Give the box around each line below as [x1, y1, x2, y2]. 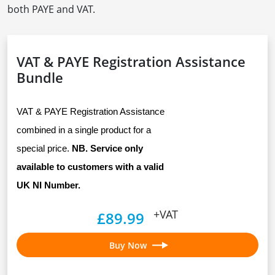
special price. [17, 144, 72, 154]
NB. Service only [72, 144, 143, 154]
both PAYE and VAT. [7, 2, 95, 17]
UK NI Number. [17, 180, 80, 191]
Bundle [17, 68, 63, 87]
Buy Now [109, 239, 149, 251]
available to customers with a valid [17, 162, 164, 172]
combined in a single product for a [17, 125, 151, 136]
